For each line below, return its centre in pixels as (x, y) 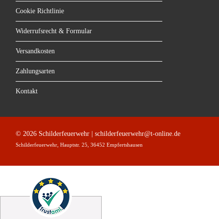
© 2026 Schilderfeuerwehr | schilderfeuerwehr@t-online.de (98, 134)
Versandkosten (35, 51)
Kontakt (27, 91)
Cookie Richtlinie (40, 11)
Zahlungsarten (35, 71)
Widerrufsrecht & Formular (54, 31)
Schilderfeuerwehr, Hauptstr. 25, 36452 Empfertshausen (79, 145)
